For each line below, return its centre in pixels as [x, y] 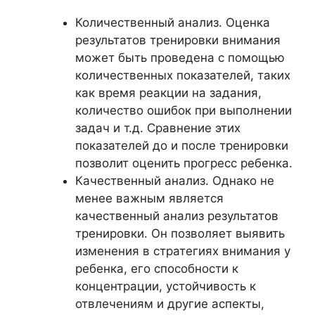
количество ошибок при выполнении [183, 110]
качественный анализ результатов [176, 216]
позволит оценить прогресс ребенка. [184, 163]
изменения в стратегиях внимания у [182, 251]
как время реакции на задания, [168, 92]
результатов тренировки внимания [178, 40]
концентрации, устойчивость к [165, 286]
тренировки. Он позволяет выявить [180, 233]
